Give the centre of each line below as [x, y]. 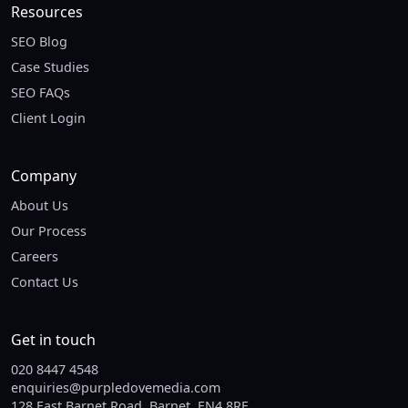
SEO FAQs [41, 93]
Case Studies [50, 67]
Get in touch [53, 340]
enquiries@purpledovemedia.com [116, 388]
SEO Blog [39, 42]
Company [44, 176]
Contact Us [45, 282]
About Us [40, 206]
